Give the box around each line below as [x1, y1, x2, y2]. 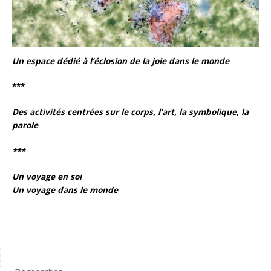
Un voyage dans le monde [12, 184, 119, 195]
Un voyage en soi [12, 171, 82, 182]
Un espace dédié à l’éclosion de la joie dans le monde [12, 55, 230, 67]
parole [12, 120, 39, 131]
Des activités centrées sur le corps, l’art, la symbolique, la [12, 106, 249, 118]
